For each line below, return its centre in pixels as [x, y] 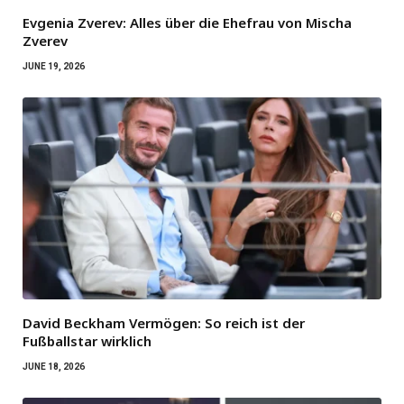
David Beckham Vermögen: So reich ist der [164, 323]
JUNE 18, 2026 [54, 367]
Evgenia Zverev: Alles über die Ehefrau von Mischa [187, 23]
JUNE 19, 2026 [54, 67]
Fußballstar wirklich [87, 341]
